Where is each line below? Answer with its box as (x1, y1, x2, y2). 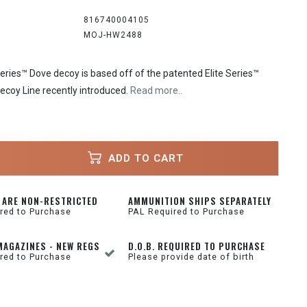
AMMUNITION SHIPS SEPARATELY (128, 194, 272, 208)
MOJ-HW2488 (84, 30, 143, 40)
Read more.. (130, 85, 182, 96)
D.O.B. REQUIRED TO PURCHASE (128, 239, 266, 253)
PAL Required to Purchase (128, 206, 245, 217)
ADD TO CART (105, 151, 184, 164)
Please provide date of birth (128, 251, 255, 262)
